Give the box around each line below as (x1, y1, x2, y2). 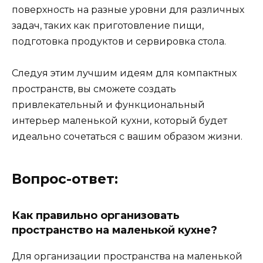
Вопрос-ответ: (12, 170, 118, 187)
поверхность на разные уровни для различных (12, 4, 244, 15)
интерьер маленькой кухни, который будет (12, 114, 227, 126)
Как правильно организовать (12, 208, 180, 222)
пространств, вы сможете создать (12, 83, 176, 95)
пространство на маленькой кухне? (12, 223, 217, 237)
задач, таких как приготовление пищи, (12, 19, 204, 31)
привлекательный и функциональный (12, 99, 205, 110)
